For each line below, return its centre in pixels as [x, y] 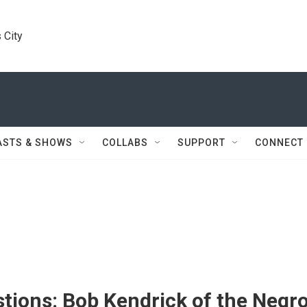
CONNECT [279, 143]
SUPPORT [201, 143]
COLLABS [125, 143]
